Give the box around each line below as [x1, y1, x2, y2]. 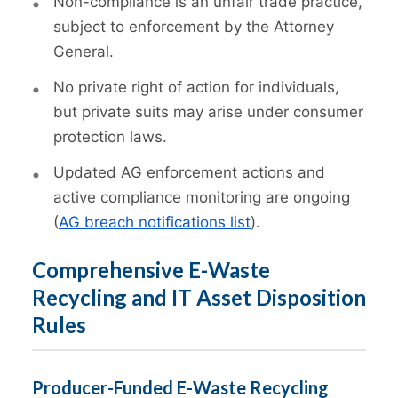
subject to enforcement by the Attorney [53, 18, 334, 36]
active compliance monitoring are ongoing [53, 188, 350, 207]
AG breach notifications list [59, 213, 251, 232]
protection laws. [53, 128, 167, 147]
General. [53, 43, 114, 61]
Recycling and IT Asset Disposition [32, 284, 366, 311]
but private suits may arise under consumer [53, 103, 363, 122]
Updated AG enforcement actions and [53, 163, 325, 182]
